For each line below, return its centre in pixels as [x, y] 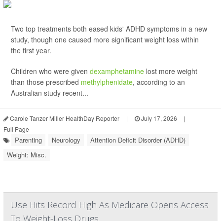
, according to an [159, 82]
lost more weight [171, 71]
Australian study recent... [50, 93]
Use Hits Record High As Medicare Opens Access [110, 205]
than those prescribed [46, 82]
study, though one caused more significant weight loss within [105, 39]
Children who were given [50, 71]
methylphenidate [107, 82]
